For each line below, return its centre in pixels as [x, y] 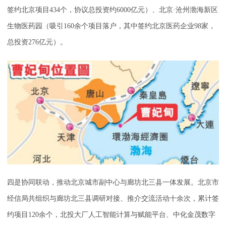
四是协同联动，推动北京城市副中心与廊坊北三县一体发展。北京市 [113, 183]
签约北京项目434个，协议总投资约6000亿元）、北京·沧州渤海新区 [112, 10]
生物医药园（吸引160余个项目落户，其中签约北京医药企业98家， [111, 26]
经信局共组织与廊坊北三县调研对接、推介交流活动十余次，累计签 [113, 199]
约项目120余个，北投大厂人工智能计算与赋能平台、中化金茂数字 [111, 215]
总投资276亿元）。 [37, 42]
